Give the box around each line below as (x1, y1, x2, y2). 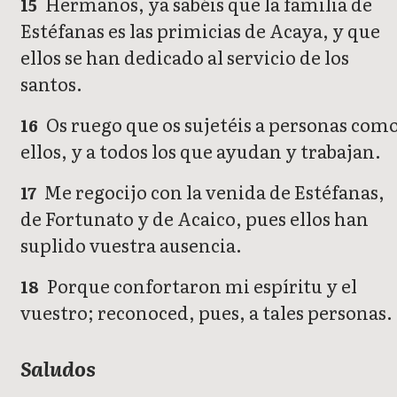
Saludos (20, 354, 96, 384)
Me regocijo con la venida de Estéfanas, (41, 178, 385, 206)
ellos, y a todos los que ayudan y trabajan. (20, 137, 381, 165)
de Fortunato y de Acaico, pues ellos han (20, 205, 369, 232)
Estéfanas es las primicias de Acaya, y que (20, 17, 380, 44)
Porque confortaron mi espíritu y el (43, 272, 358, 300)
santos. (20, 70, 82, 97)
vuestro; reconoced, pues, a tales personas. (20, 299, 393, 326)
